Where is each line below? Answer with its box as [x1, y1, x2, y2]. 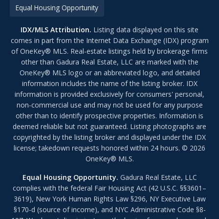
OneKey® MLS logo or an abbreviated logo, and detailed [19, 68, 200, 77]
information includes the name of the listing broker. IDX [22, 79, 197, 88]
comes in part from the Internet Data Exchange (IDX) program [10, 36, 209, 45]
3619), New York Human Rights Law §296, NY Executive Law [13, 194, 206, 203]
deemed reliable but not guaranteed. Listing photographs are [13, 122, 206, 131]
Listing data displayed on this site [91, 25, 198, 34]
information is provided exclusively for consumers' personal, [15, 89, 204, 99]
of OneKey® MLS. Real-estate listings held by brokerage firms [11, 46, 208, 56]
